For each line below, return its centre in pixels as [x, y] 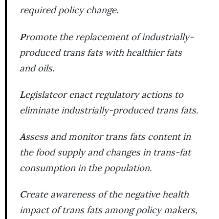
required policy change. [69, 10]
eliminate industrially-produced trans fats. [109, 110]
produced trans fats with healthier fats [101, 52]
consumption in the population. [86, 167]
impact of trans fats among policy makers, [109, 210]
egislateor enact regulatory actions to [104, 94]
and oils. [37, 68]
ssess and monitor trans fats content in [108, 136]
